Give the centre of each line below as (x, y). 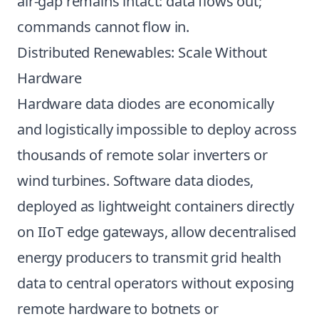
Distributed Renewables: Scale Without (142, 52)
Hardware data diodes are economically (146, 104)
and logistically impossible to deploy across (157, 129)
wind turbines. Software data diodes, (136, 181)
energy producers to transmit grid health (149, 257)
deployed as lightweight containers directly (156, 206)
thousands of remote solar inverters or (142, 155)
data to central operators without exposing (156, 283)
